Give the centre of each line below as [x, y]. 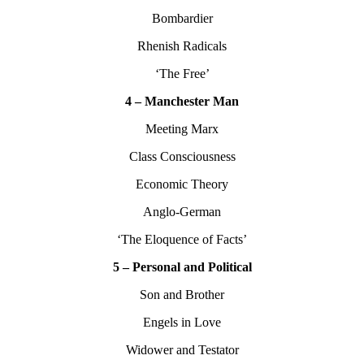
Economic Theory [182, 184]
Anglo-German [182, 212]
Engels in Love [182, 323]
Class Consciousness [182, 157]
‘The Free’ [182, 74]
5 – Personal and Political [182, 267]
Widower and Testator [182, 350]
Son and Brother [182, 295]
